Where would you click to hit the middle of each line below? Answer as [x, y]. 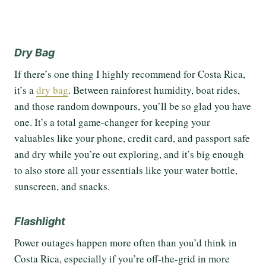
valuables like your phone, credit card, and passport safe [132, 138]
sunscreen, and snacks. [62, 186]
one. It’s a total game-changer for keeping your [112, 122]
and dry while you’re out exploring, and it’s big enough [129, 154]
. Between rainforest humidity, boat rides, [154, 90]
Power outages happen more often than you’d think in [126, 243]
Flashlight [40, 221]
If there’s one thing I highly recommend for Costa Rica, [130, 74]
